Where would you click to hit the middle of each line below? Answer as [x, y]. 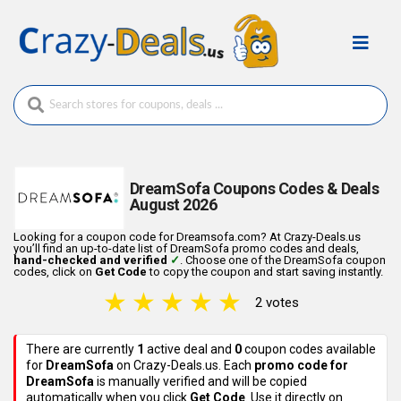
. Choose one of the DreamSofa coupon [283, 260]
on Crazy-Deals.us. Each [184, 366]
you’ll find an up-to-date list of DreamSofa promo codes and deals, [186, 249]
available [350, 350]
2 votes [277, 303]
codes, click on [54, 272]
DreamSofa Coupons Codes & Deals [254, 188]
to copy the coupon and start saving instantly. [265, 272]
